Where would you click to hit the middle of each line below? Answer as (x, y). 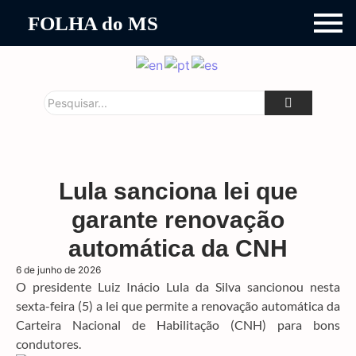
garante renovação (178, 219)
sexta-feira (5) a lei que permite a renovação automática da (178, 305)
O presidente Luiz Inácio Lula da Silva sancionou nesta (178, 286)
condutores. (48, 343)
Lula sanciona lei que (178, 191)
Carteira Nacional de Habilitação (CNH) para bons (178, 324)
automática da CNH (178, 248)
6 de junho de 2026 (58, 269)
